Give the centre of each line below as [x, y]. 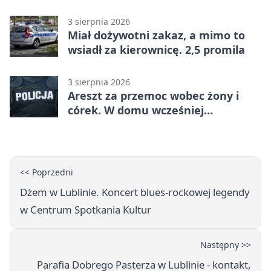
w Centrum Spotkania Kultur [86, 210]
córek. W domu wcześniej [136, 110]
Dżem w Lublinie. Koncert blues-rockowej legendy [135, 192]
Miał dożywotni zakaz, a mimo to [156, 35]
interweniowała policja [129, 125]
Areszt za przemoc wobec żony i [153, 96]
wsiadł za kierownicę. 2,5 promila [156, 50]
